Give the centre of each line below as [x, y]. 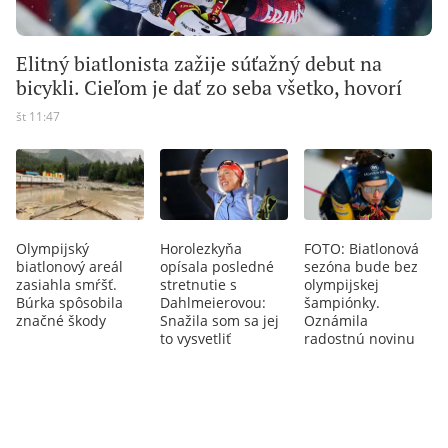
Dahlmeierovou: [213, 302]
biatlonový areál [69, 266]
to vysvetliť [195, 338]
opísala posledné [217, 266]
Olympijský [52, 248]
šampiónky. [342, 302]
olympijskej [341, 284]
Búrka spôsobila [69, 302]
